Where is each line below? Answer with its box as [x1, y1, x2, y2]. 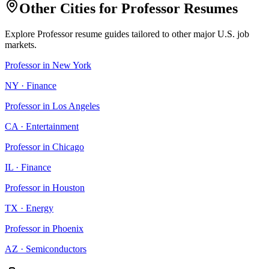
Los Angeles [52, 101, 100, 111]
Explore [5, 29, 37, 39]
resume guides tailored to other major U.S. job [73, 29, 249, 39]
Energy [26, 203, 53, 213]
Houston [52, 183, 85, 193]
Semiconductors [26, 244, 86, 254]
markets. [5, 40, 37, 50]
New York [52, 60, 91, 70]
